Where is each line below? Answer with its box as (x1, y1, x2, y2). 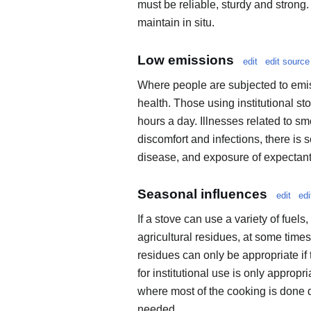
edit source (265, 56, 310, 67)
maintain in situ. (137, 17, 215, 29)
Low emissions (137, 52, 234, 67)
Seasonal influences (137, 187, 267, 202)
